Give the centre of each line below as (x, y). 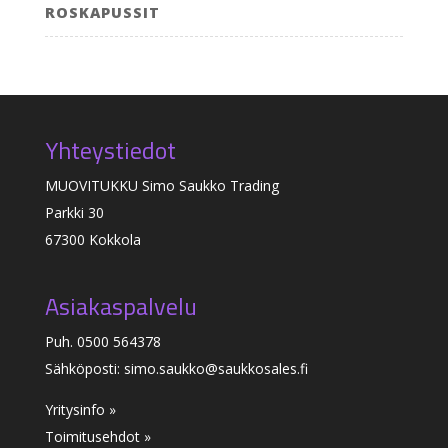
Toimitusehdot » (97, 436)
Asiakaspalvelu (120, 305)
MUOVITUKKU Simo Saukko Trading (161, 185)
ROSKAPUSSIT (102, 12)
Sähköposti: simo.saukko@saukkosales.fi (176, 368)
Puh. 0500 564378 (102, 341)
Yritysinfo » (80, 409)
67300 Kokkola (92, 239)
